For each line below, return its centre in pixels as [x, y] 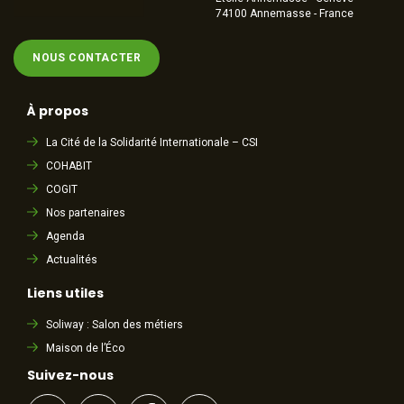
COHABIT [69, 166]
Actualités [72, 260]
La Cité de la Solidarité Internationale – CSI [152, 143]
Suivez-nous [70, 376]
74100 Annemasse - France [285, 14]
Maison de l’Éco [86, 349]
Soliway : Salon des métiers [115, 325]
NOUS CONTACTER [87, 58]
